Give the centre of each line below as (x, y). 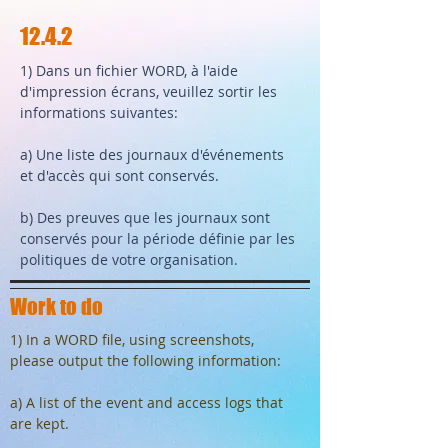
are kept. (39, 423)
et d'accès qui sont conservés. (119, 175)
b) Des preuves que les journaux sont (145, 217)
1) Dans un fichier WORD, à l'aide (129, 70)
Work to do (56, 306)
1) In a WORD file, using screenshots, (132, 339)
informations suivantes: (99, 112)
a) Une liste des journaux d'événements (152, 154)
